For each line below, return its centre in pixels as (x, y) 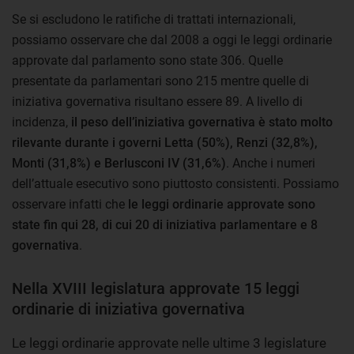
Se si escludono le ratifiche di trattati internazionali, (154, 19)
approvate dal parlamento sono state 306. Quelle (147, 60)
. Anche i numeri (271, 163)
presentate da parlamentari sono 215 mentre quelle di (160, 81)
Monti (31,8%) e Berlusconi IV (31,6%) (119, 163)
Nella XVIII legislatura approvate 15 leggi (156, 288)
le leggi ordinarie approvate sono (222, 204)
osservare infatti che (70, 204)
